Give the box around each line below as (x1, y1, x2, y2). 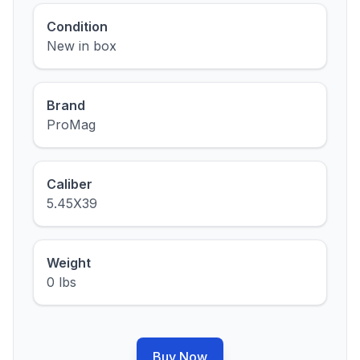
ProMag (47, 117, 96, 133)
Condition (47, 18, 108, 35)
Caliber (47, 176, 92, 192)
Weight (47, 255, 91, 271)
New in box (47, 38, 117, 54)
